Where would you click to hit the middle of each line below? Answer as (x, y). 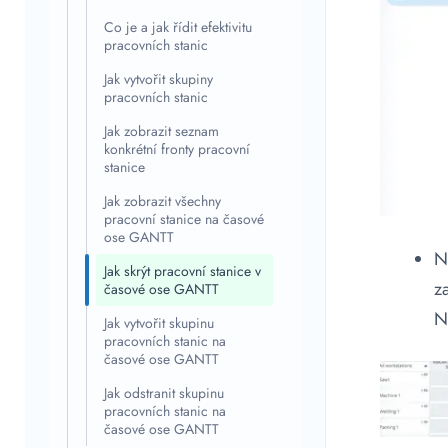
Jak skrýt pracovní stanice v (182, 271)
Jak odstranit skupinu (164, 393)
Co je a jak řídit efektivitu (178, 27)
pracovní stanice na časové (184, 219)
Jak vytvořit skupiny (158, 79)
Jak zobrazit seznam (161, 131)
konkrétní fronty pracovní (177, 149)
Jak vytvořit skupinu (159, 323)
